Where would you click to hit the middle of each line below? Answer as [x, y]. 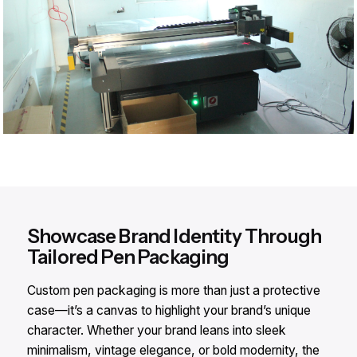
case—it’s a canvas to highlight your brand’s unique [169, 311]
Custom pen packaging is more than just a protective [174, 291]
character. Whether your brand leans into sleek [157, 331]
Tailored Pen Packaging [128, 257]
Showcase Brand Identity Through [174, 237]
